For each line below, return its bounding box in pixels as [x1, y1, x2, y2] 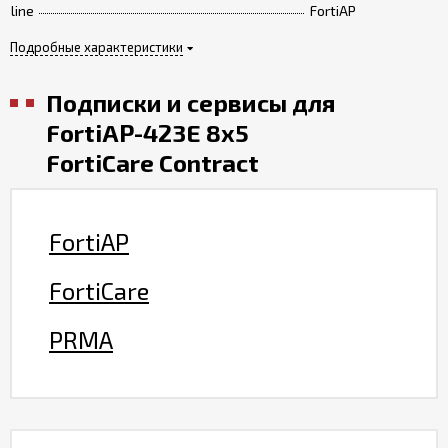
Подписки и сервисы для [46, 88, 335, 118]
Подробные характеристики [10, 39, 183, 56]
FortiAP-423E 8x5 [46, 118, 249, 148]
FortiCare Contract [46, 148, 259, 178]
